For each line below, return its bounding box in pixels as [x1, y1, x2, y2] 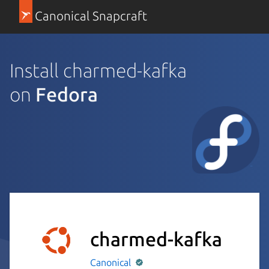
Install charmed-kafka [10, 59, 187, 81]
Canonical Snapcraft [34, 9, 147, 23]
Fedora [35, 83, 98, 105]
